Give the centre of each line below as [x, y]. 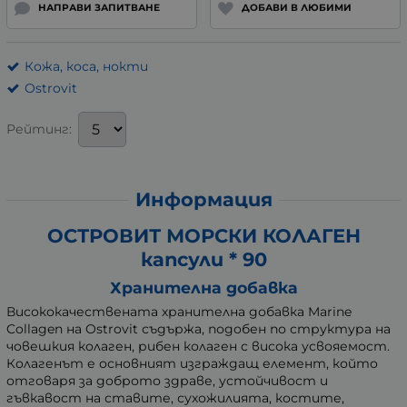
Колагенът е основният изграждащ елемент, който [192, 364]
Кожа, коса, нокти [86, 67]
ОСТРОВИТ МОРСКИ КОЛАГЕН [203, 236]
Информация [203, 200]
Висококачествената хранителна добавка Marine [179, 312]
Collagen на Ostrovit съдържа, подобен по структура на [199, 329]
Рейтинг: [39, 129]
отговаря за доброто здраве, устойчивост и [167, 381]
